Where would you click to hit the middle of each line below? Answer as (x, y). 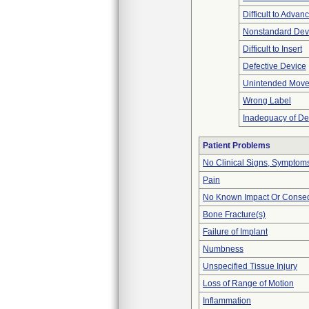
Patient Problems (237, 146)
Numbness (223, 249)
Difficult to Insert (272, 49)
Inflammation (227, 301)
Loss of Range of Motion (248, 283)
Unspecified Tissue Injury (250, 266)
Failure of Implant (235, 232)
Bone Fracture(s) (234, 215)
